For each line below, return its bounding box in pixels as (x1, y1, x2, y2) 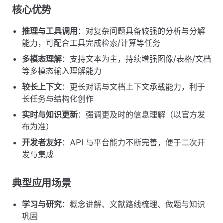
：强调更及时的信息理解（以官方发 (78, 110, 205, 119)
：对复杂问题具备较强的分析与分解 (78, 26, 205, 36)
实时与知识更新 (22, 110, 78, 119)
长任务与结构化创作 (22, 94, 94, 104)
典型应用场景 (12, 177, 71, 189)
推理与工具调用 (22, 26, 78, 36)
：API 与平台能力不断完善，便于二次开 (62, 137, 205, 147)
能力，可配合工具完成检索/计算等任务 (22, 38, 160, 48)
